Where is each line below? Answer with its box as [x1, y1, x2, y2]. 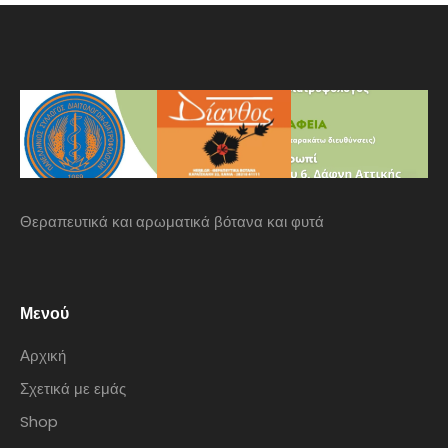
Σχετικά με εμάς [20, 378, 126, 399]
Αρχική [20, 345, 66, 366]
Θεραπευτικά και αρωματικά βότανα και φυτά [20, 211, 324, 232]
